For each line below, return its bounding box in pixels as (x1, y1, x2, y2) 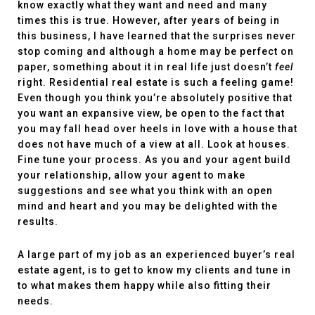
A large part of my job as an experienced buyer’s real (18, 249, 295, 260)
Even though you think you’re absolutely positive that (18, 92, 292, 103)
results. (18, 216, 61, 227)
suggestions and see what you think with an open (18, 185, 273, 196)
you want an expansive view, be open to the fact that (18, 108, 285, 119)
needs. (18, 295, 56, 307)
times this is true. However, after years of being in (18, 15, 280, 26)
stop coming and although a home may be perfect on (18, 46, 294, 57)
